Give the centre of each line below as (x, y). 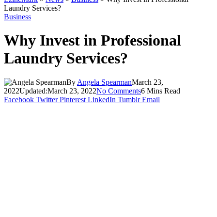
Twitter (47, 99)
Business (17, 17)
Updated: (33, 91)
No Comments (119, 91)
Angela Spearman (104, 82)
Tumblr (129, 99)
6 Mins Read (161, 91)
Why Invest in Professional (93, 40)
